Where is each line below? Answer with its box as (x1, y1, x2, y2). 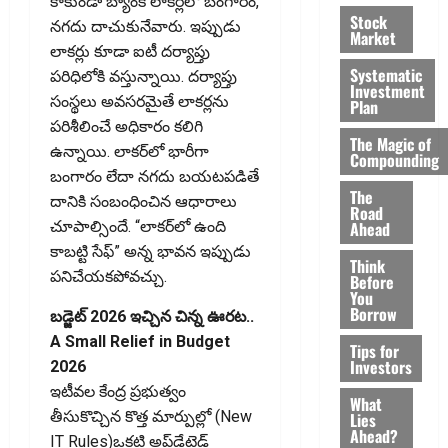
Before (349, 269, 394, 294)
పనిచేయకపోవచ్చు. (50, 267, 167, 287)
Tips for (349, 338, 399, 363)
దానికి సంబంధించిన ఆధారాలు (50, 192, 237, 212)
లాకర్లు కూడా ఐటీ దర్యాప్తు (50, 42, 210, 62)
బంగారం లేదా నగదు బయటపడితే (50, 167, 259, 187)
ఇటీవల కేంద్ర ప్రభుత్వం (50, 382, 186, 402)
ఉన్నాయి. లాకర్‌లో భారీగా (50, 142, 209, 162)
